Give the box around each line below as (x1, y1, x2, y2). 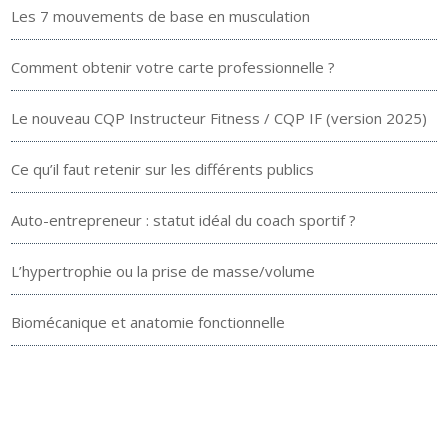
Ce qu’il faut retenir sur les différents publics (11, 158, 315, 179)
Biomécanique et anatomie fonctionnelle (11, 311, 286, 332)
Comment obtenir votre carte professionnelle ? (11, 56, 336, 77)
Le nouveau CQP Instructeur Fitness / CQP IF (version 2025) (11, 107, 428, 128)
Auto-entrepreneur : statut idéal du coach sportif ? (11, 209, 357, 230)
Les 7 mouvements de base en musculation (11, 5, 311, 26)
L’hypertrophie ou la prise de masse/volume (11, 260, 316, 281)
